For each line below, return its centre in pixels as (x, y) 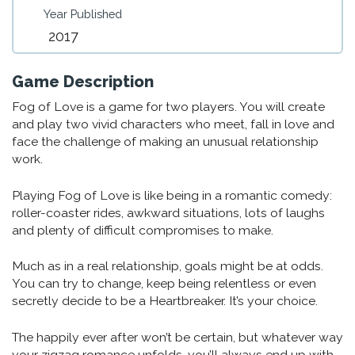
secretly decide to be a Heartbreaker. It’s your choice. (165, 301)
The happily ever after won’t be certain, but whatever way (177, 337)
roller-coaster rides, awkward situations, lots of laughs (168, 212)
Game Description (83, 82)
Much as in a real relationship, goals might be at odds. (168, 266)
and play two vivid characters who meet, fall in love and (173, 124)
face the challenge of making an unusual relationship (165, 141)
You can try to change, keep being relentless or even (164, 284)
